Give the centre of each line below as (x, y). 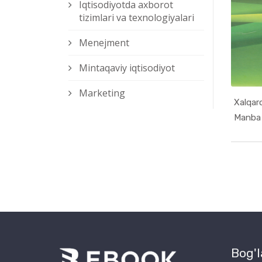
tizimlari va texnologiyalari (137, 18)
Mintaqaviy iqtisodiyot (127, 68)
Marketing (102, 93)
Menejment (104, 43)
